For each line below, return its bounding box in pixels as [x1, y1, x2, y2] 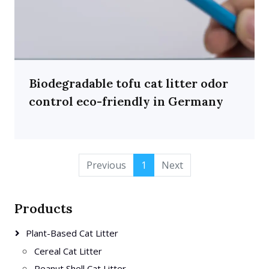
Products [14, 200, 73, 217]
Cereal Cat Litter [34, 245, 102, 257]
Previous [86, 159, 126, 172]
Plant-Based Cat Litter [26, 227, 118, 239]
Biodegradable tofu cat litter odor [29, 76, 228, 91]
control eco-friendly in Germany [29, 94, 223, 109]
